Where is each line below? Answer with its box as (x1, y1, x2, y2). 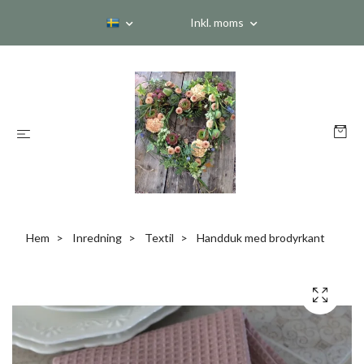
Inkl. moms (190, 15, 246, 29)
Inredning (72, 231, 122, 245)
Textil (145, 231, 174, 245)
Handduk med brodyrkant (194, 231, 325, 245)
